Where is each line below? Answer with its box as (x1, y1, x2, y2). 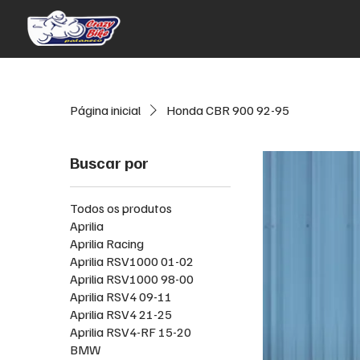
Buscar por (70, 151, 149, 173)
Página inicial (70, 101, 141, 118)
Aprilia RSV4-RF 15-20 (70, 323, 192, 340)
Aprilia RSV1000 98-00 (70, 270, 194, 287)
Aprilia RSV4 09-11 (70, 288, 173, 305)
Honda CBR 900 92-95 (166, 101, 290, 118)
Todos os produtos (70, 199, 173, 216)
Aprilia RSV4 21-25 (70, 305, 173, 322)
